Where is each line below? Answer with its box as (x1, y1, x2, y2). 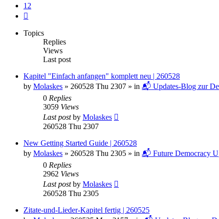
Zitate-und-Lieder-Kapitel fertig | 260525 (23, 205, 150, 214)
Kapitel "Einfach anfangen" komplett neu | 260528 (23, 71, 180, 80)
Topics (23, 28, 44, 37)
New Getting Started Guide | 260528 (23, 138, 137, 147)
